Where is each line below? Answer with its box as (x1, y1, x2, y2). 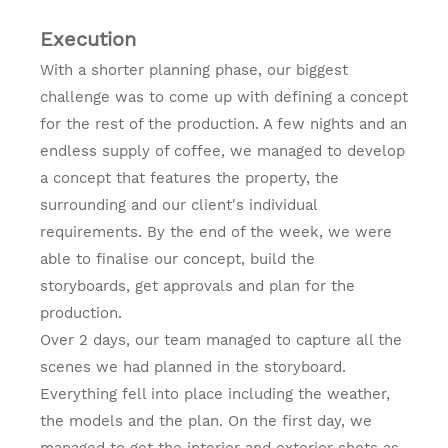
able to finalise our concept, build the (40, 249, 315, 268)
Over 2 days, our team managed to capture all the (40, 330, 402, 349)
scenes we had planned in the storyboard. (40, 357, 346, 376)
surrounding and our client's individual (40, 195, 317, 214)
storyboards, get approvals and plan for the (40, 276, 355, 295)
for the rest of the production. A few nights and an (40, 114, 407, 133)
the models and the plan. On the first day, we (40, 411, 372, 430)
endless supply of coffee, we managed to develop (40, 141, 405, 160)
